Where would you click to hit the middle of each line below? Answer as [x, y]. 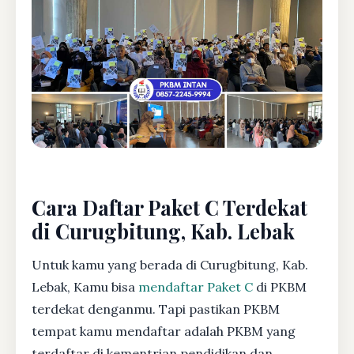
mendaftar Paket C [196, 286]
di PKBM [280, 286]
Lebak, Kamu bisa [85, 286]
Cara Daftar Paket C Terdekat [169, 207]
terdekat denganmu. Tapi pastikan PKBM [156, 309]
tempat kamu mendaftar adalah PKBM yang [164, 331]
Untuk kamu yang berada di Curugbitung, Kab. [170, 264]
